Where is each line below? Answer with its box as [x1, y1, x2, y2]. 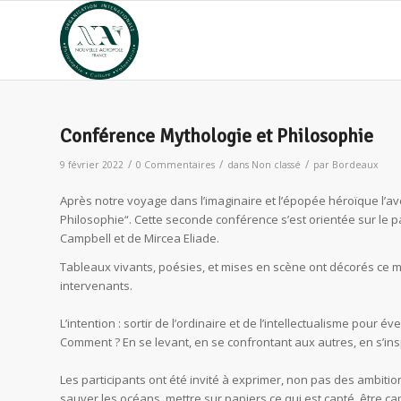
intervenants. [60, 277, 132, 294]
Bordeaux [332, 158, 379, 171]
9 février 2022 [60, 158, 124, 171]
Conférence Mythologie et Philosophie [60, 124, 373, 148]
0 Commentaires [136, 158, 215, 171]
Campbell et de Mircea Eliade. [60, 230, 219, 247]
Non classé [252, 158, 301, 171]
